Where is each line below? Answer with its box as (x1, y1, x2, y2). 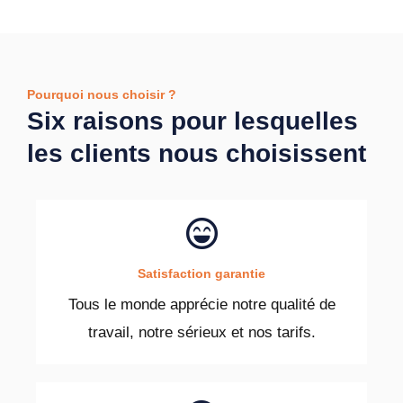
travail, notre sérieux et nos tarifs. (87, 324, 316, 342)
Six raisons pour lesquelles (27, 107, 358, 136)
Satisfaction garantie (138, 266, 265, 282)
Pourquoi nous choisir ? (27, 87, 176, 103)
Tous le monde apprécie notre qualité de (67, 296, 336, 314)
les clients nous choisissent (27, 139, 366, 168)
